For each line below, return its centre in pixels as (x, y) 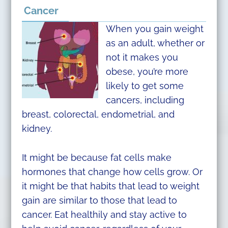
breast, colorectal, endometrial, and (98, 115)
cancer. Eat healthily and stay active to (104, 215)
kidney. (37, 129)
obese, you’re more (147, 72)
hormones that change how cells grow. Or (112, 172)
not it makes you (142, 58)
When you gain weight (154, 29)
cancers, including (145, 100)
